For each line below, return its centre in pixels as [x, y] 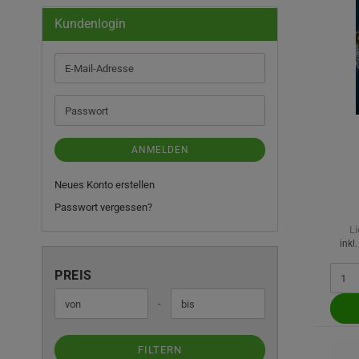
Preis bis [84, 303]
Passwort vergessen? [103, 207]
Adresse [83, 96]
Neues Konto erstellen [105, 185]
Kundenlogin [90, 24]
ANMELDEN [160, 150]
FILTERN [160, 350]
